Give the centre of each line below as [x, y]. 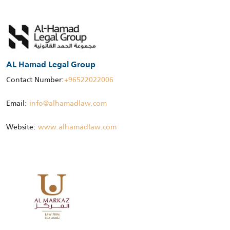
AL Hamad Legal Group [51, 65]
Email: [18, 103]
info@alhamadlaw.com [68, 103]
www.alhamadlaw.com [77, 127]
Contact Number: [35, 80]
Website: [22, 127]
